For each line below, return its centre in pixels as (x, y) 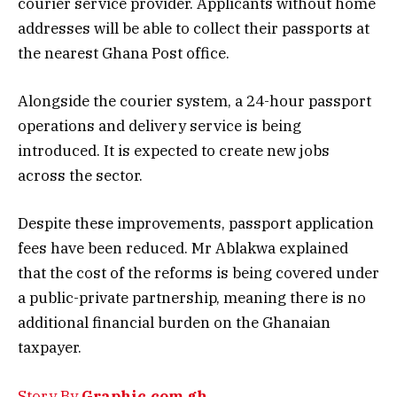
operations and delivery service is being (160, 126)
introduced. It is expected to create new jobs (174, 151)
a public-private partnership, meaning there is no (192, 298)
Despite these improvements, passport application (196, 224)
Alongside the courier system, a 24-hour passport (195, 101)
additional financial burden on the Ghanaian (174, 323)
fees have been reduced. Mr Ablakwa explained (183, 249)
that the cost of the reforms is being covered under (198, 273)
